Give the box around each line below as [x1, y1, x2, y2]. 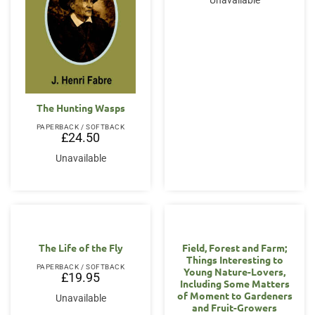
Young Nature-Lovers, [184, 265, 285, 278]
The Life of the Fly [38, 241, 123, 255]
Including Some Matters [179, 277, 290, 290]
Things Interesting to [186, 253, 283, 266]
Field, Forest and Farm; [182, 241, 287, 255]
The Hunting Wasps [36, 101, 125, 115]
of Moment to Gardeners [176, 289, 292, 302]
